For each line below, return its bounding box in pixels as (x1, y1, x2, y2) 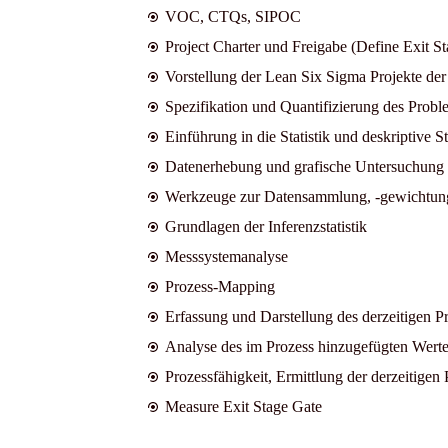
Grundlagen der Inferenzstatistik (164, 217, 367, 235)
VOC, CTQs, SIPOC (164, 7, 301, 25)
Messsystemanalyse (164, 247, 288, 265)
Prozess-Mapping (164, 277, 275, 295)
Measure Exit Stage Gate (164, 397, 322, 415)
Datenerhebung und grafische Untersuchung (164, 157, 444, 175)
